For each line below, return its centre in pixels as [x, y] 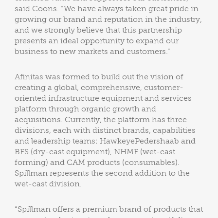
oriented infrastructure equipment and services [103, 98]
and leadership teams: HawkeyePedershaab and [105, 141]
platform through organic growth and [85, 109]
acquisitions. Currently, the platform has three [101, 119]
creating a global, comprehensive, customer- [99, 87]
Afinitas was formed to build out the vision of [99, 77]
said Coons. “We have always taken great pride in [107, 9]
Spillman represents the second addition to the [102, 173]
